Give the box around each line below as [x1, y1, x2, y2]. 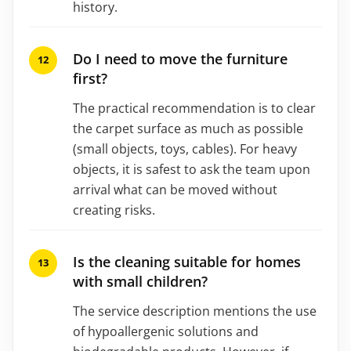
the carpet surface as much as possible [73, 119, 303, 137]
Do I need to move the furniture [73, 49, 288, 68]
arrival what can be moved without [73, 180, 277, 198]
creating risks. [73, 201, 155, 219]
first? [73, 68, 107, 88]
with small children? [73, 271, 208, 291]
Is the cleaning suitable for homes [73, 251, 301, 271]
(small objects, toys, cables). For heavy [73, 139, 297, 157]
